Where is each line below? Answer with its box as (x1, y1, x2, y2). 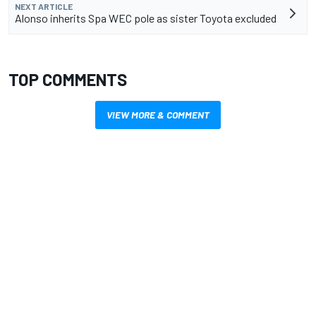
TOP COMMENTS (8, 69, 127, 90)
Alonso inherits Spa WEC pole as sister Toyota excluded (15, 11, 276, 25)
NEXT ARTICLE (15, 1, 73, 12)
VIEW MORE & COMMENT (107, 109, 209, 121)
